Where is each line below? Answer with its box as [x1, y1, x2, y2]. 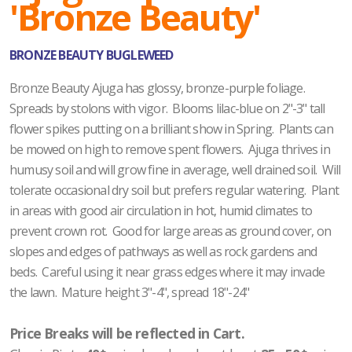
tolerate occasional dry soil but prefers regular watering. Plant [9, 181, 339, 199]
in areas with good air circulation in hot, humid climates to [9, 201, 313, 219]
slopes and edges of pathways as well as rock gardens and [9, 242, 317, 260]
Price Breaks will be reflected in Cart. [9, 323, 244, 343]
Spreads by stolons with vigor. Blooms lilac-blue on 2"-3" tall [9, 99, 325, 117]
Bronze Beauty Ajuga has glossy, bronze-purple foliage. [9, 79, 308, 97]
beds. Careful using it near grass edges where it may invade [9, 262, 325, 280]
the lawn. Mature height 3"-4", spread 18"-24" [9, 283, 250, 301]
